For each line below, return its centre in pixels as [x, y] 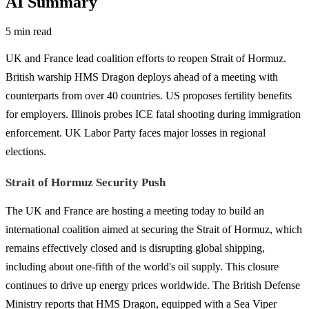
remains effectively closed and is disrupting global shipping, [135, 248]
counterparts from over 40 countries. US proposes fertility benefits [149, 95]
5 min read [29, 31]
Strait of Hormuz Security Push [86, 182]
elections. [26, 151]
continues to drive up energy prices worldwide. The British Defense [153, 285]
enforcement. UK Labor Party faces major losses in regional [136, 132]
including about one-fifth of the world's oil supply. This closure [142, 266]
